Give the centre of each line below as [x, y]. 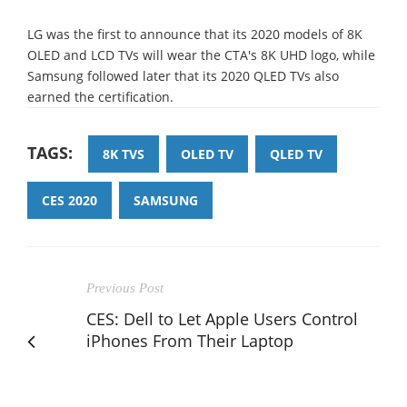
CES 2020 [69, 200]
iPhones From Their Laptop [190, 340]
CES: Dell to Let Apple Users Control [222, 318]
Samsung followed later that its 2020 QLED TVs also [183, 75]
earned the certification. [100, 96]
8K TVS [124, 154]
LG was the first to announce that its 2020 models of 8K [195, 34]
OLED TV [207, 154]
